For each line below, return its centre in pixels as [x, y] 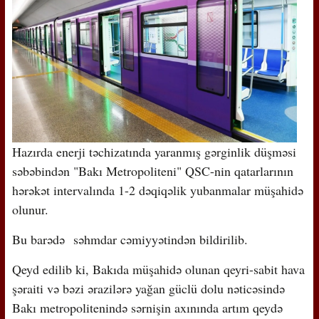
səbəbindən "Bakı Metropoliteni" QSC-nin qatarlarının [152, 171]
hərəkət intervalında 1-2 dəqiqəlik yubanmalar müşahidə [157, 190]
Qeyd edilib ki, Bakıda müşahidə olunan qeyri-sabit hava [158, 269]
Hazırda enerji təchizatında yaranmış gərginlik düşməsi [154, 151]
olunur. [30, 209]
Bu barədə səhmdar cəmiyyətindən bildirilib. [130, 239]
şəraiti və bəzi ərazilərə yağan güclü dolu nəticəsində [148, 288]
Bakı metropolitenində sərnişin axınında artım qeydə [147, 307]
